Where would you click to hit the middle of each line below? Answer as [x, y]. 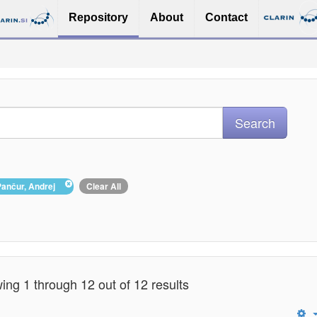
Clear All [104, 186]
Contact [226, 17]
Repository [98, 17]
